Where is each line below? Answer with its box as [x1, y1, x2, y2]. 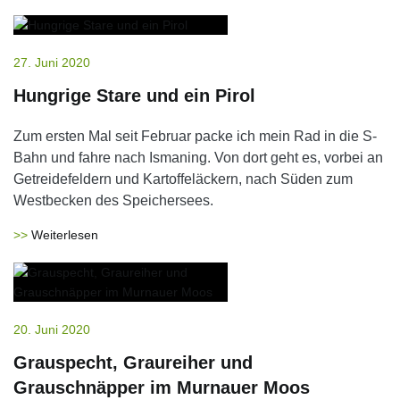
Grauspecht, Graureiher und [13, 353, 253, 372]
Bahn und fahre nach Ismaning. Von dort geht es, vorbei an [13, 150, 383, 165]
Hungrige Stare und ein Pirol [13, 86, 255, 105]
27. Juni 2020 [13, 55, 90, 70]
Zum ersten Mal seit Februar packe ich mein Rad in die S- [13, 129, 377, 144]
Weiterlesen [31, 228, 98, 242]
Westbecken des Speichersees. [13, 193, 213, 208]
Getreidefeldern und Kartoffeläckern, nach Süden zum [13, 171, 353, 187]
